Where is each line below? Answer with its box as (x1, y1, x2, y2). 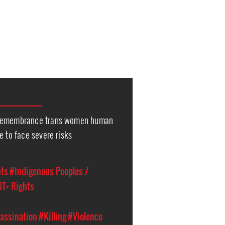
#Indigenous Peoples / (10, 165, 89, 178)
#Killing (39, 210, 67, 223)
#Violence (68, 210, 103, 223)
